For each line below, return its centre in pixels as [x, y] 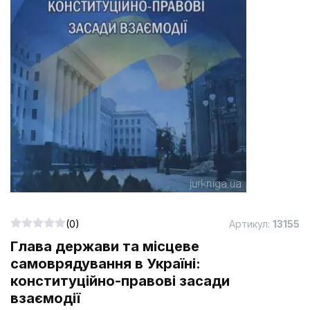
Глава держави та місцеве [105, 246]
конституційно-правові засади [120, 281]
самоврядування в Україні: [106, 263]
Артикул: [251, 224]
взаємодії [45, 298]
